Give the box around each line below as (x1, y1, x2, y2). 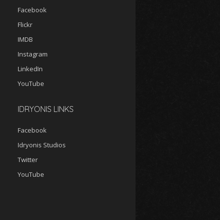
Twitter (18, 155, 38, 164)
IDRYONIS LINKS (18, 104, 74, 114)
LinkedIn (18, 64, 43, 73)
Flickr (18, 20, 32, 29)
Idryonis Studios (18, 140, 66, 149)
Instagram (18, 50, 48, 58)
